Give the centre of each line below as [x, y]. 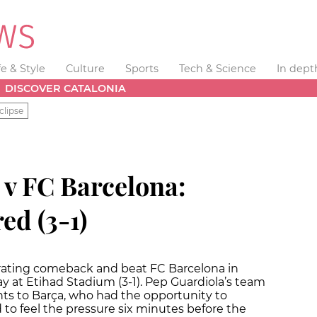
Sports [142, 69]
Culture [86, 69]
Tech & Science [217, 69]
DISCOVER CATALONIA [66, 88]
